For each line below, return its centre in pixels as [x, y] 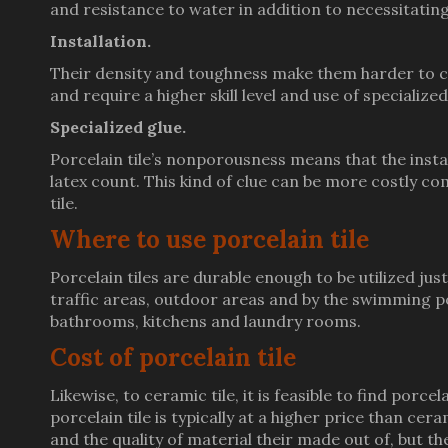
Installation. [100, 41]
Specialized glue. [118, 127]
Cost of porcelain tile [173, 357]
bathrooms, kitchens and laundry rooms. [205, 321]
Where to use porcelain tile [209, 239]
